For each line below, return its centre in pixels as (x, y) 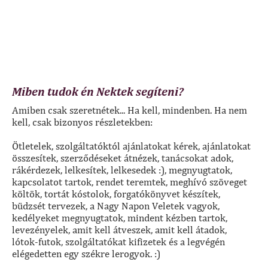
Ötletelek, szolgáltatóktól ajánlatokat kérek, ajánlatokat (131, 146)
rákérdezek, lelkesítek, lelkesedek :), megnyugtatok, (122, 170)
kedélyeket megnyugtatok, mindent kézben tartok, (120, 218)
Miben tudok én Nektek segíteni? (98, 92)
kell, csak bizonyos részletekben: (82, 122)
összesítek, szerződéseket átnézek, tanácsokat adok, (123, 158)
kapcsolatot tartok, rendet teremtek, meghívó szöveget (130, 182)
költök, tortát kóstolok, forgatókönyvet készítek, (116, 194)
